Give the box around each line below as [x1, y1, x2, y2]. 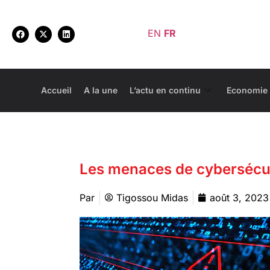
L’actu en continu [130, 85, 201, 96]
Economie [227, 85, 268, 96]
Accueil [41, 85, 72, 96]
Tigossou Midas [116, 191, 188, 204]
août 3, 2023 [210, 191, 269, 204]
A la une [84, 85, 118, 96]
